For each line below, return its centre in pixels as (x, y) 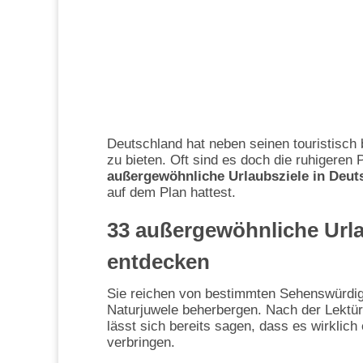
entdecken (158, 262)
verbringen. (141, 343)
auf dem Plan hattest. (171, 193)
